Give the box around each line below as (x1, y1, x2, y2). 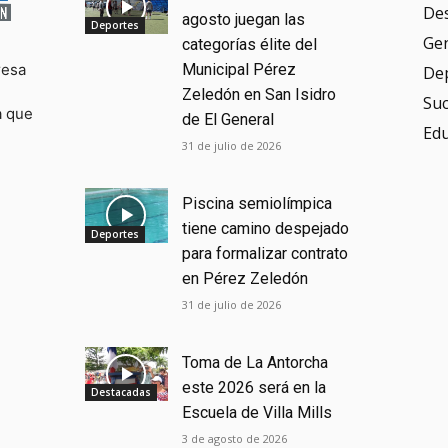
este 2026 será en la (182, 377, 327, 397)
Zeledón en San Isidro (182, 85, 337, 105)
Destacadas (90, 385, 151, 400)
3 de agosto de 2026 (182, 430, 288, 446)
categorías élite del (182, 35, 318, 55)
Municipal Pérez (182, 60, 297, 80)
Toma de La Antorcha (182, 352, 329, 372)
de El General (182, 110, 275, 130)
